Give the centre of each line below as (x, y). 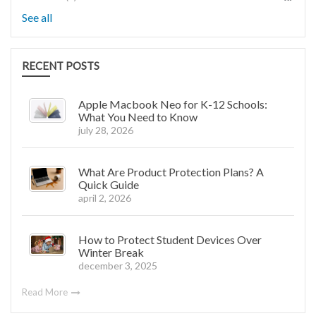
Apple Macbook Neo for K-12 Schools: (173, 104)
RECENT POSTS (61, 66)
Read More (46, 292)
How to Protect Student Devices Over (170, 240)
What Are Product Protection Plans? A (171, 172)
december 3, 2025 (118, 266)
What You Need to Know (138, 117)
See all (37, 18)
